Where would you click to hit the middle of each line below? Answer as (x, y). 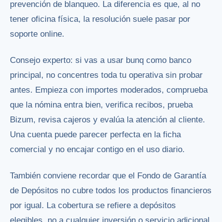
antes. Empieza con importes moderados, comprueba (109, 90)
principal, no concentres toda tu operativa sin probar (106, 75)
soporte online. (37, 34)
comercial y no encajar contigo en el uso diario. (97, 149)
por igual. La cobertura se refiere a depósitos (93, 205)
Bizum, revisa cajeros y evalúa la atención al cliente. (108, 119)
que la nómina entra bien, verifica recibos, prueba (101, 105)
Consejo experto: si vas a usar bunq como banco (101, 60)
